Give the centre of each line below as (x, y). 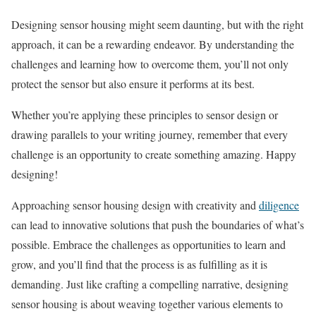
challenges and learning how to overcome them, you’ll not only (150, 63)
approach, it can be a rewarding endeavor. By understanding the (153, 44)
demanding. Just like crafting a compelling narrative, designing (150, 284)
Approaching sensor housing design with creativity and (135, 205)
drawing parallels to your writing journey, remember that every (150, 134)
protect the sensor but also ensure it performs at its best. (133, 83)
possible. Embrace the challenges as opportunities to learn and (148, 244)
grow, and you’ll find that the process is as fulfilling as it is (139, 264)
